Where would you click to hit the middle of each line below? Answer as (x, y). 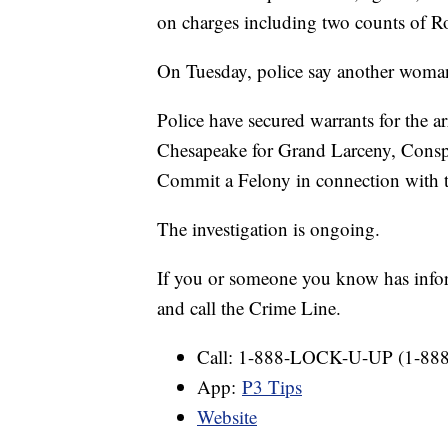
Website (227, 416)
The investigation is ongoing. (268, 228)
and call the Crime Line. (249, 307)
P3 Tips (272, 386)
